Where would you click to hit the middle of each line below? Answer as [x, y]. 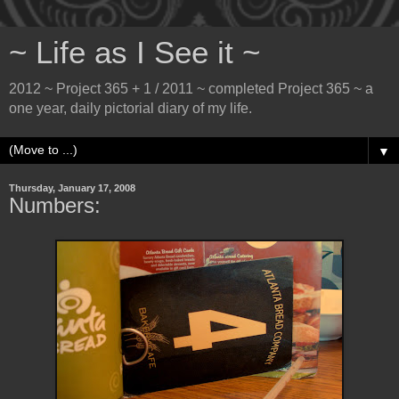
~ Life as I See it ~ [134, 53]
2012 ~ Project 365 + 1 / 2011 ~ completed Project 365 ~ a [191, 89]
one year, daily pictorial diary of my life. [130, 108]
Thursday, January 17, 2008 [72, 188]
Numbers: [55, 205]
